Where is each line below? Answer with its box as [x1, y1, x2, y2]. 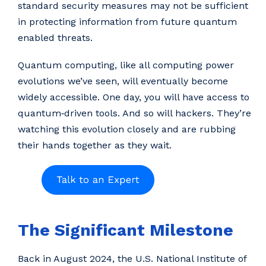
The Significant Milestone [18, 220, 233, 240]
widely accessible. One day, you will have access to [18, 91, 249, 103]
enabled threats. [18, 32, 93, 44]
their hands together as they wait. [18, 140, 172, 151]
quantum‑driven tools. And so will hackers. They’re [18, 107, 251, 119]
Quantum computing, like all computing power [18, 59, 234, 71]
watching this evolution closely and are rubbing [18, 123, 236, 135]
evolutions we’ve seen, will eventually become [18, 75, 228, 87]
